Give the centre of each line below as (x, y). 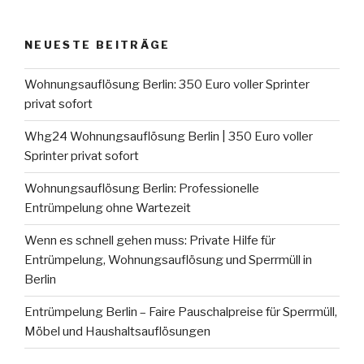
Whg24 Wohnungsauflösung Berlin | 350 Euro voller (169, 137)
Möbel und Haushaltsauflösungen (117, 332)
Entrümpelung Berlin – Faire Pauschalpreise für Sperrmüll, (181, 312)
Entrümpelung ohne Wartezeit (108, 208)
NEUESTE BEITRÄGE (97, 45)
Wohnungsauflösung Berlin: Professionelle (142, 189)
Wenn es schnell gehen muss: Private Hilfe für (150, 241)
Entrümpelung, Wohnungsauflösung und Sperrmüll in (168, 260)
